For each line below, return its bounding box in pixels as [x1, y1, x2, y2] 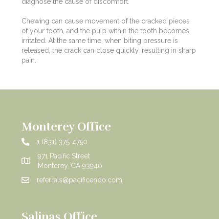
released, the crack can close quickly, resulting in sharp [22, 46, 196, 54]
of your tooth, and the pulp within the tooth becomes [22, 26, 189, 35]
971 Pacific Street [38, 152, 90, 160]
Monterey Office [22, 119, 111, 134]
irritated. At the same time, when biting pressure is [22, 36, 178, 44]
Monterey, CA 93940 [38, 161, 102, 170]
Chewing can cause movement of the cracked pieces [22, 17, 190, 25]
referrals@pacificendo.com [37, 175, 122, 184]
